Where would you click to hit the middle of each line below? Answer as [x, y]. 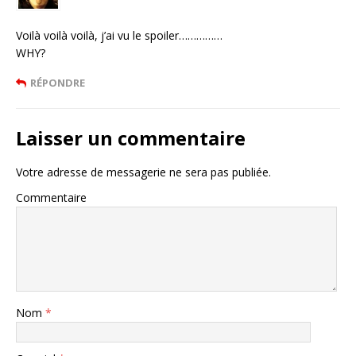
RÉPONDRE [58, 83]
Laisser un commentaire [131, 138]
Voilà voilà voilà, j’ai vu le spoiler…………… [119, 36]
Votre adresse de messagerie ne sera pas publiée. [143, 172]
